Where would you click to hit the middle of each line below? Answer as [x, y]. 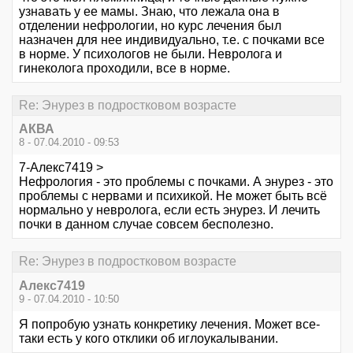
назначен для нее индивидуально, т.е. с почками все [172, 39]
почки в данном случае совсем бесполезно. [146, 225]
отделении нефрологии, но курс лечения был [150, 25]
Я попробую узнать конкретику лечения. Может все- [169, 324]
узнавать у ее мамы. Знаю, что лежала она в [149, 11]
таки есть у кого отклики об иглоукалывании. [149, 338]
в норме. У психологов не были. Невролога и [150, 54]
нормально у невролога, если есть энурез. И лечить [169, 210]
